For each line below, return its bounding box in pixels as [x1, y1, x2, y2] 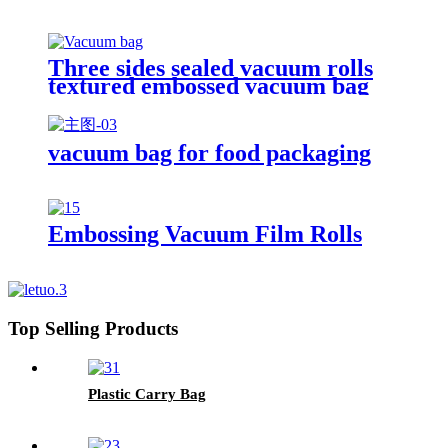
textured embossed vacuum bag [48, 72, 369, 99]
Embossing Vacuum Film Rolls [48, 221, 362, 248]
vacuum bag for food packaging [48, 139, 371, 166]
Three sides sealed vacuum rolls [48, 54, 373, 81]
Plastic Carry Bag [88, 385, 206, 402]
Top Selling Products [8, 318, 178, 340]
